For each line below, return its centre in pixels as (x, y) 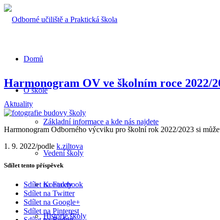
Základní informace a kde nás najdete (101, 122)
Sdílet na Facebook (53, 185)
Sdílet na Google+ (52, 202)
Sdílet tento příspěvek (34, 165)
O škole (36, 90)
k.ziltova (70, 146)
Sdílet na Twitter (49, 193)
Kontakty (58, 184)
